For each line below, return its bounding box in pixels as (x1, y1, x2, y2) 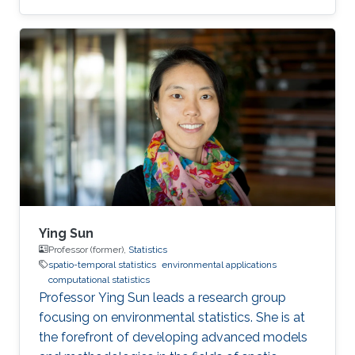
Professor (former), (48, 243, 128, 255)
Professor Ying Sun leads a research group (39, 289, 286, 305)
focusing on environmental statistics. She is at (39, 309, 305, 325)
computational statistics (48, 273, 150, 285)
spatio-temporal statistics (48, 258, 156, 270)
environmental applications (162, 258, 277, 270)
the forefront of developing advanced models (39, 329, 307, 345)
